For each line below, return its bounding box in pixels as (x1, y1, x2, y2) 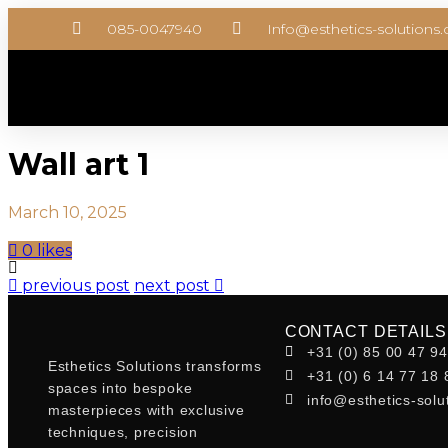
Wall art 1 (8, 146, 149, 184)
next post (134, 276, 210, 296)
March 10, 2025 (8, 203, 127, 223)
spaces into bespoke (47, 379, 193, 396)
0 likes (22, 241, 72, 261)
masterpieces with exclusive (47, 401, 245, 418)
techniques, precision (47, 423, 198, 440)
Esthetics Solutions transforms (47, 357, 262, 374)
